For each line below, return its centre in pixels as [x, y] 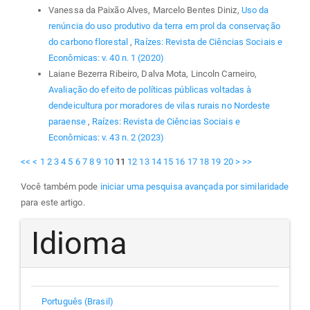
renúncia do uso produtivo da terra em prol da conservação [164, 26]
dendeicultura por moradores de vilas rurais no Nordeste [159, 106]
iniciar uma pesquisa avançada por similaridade [194, 186]
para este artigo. [53, 202]
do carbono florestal [90, 42]
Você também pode [61, 186]
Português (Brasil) [77, 302]
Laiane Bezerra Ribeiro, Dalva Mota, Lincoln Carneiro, [153, 74]
